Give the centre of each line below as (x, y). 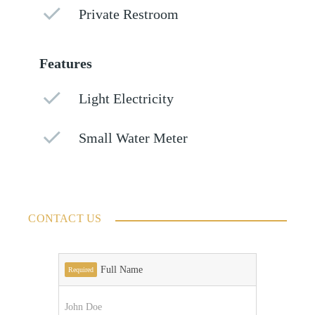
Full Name (121, 270)
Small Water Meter (134, 139)
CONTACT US (65, 219)
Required (81, 270)
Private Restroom (129, 15)
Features (66, 64)
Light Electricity (127, 99)
